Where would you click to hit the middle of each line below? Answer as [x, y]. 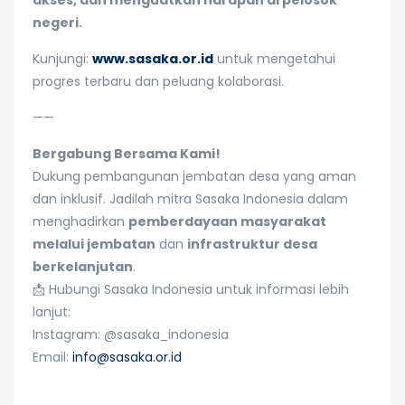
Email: [52, 357]
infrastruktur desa [252, 244]
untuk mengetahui [274, 59]
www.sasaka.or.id [153, 59]
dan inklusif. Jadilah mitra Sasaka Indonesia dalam [190, 199]
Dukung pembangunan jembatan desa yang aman [194, 176]
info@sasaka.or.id [127, 357]
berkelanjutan [83, 267]
